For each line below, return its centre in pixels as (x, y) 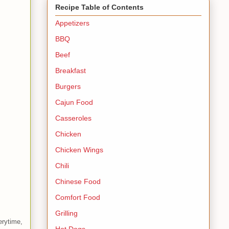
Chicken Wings (79, 150)
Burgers (68, 86)
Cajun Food (74, 102)
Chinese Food (78, 181)
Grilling (66, 213)
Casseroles (73, 118)
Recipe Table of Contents (99, 7)
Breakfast (71, 70)
